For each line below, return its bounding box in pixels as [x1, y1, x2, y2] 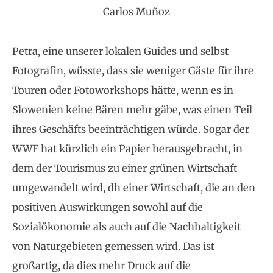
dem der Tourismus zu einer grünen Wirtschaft [12, 161, 237, 174]
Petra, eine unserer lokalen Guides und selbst [12, 44, 229, 57]
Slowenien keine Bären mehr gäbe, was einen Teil [12, 103, 252, 116]
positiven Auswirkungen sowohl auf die [12, 200, 203, 213]
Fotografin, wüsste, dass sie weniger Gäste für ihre [12, 64, 253, 77]
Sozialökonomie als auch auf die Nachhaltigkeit [12, 220, 241, 233]
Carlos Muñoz [103, 5, 170, 18]
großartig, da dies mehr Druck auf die [12, 259, 191, 272]
